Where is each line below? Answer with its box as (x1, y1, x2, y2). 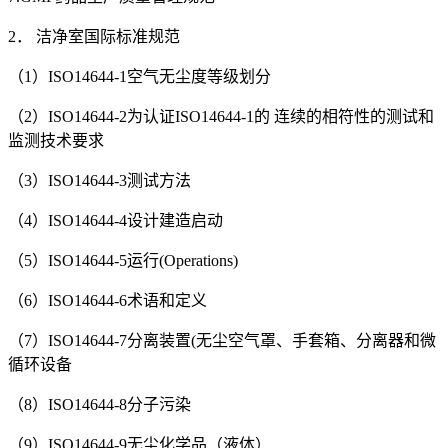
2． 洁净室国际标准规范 (8, 27, 180, 45)
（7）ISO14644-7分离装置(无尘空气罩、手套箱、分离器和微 (8, 331, 436, 349)
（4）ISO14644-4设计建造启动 (8, 211, 223, 229)
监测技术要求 (8, 131, 104, 149)
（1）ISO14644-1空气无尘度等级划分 (8, 67, 271, 85)
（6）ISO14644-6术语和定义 (8, 291, 207, 309)
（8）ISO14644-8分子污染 (8, 395, 191, 413)
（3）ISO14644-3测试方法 (8, 171, 191, 189)
